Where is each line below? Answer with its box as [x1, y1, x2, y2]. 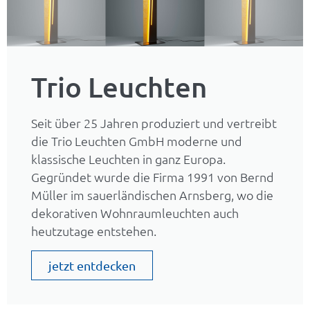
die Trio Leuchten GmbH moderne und [31, 132, 242, 149]
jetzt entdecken [48, 257, 136, 273]
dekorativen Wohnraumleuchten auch [31, 204, 239, 221]
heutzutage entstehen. [31, 222, 156, 239]
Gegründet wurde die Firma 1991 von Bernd [31, 168, 274, 185]
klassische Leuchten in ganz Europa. [31, 150, 226, 167]
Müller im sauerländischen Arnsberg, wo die [31, 186, 273, 203]
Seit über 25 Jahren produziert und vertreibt [31, 114, 277, 131]
